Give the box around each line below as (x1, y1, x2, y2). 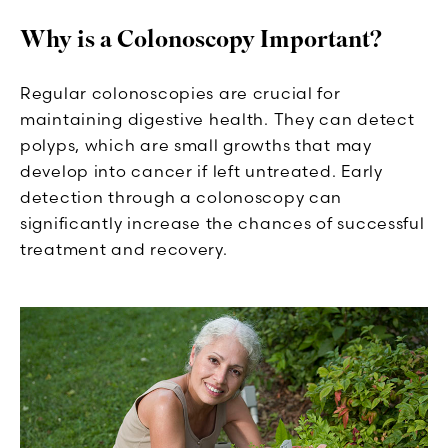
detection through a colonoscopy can (20, 186, 343, 207)
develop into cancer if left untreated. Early (20, 160, 383, 181)
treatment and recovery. (20, 238, 228, 259)
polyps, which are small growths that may (20, 134, 372, 155)
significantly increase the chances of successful (20, 212, 425, 233)
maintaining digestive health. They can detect (20, 108, 415, 129)
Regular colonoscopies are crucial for (20, 82, 341, 103)
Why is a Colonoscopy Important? (20, 23, 382, 55)
